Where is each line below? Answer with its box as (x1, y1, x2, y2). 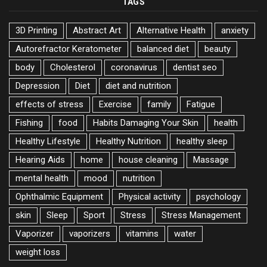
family (147, 99, 171, 110)
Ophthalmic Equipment (15, 191, 103, 203)
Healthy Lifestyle (15, 136, 80, 147)
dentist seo (173, 62, 217, 73)
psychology (196, 191, 241, 203)
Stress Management (162, 210, 241, 221)
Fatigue (187, 99, 215, 110)
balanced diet (137, 44, 189, 55)
